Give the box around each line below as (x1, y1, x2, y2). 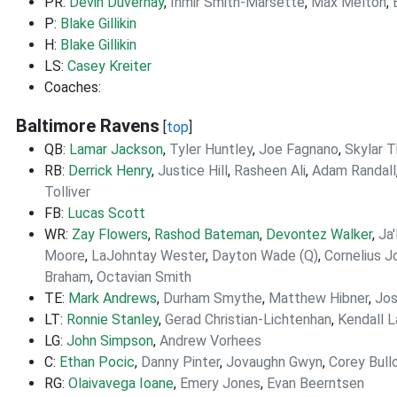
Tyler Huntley (169, 141, 253, 158)
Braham (44, 269, 90, 285)
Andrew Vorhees (160, 332, 261, 349)
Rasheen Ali (234, 162, 306, 179)
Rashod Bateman (154, 226, 260, 243)
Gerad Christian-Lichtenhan (165, 311, 331, 328)
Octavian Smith (97, 269, 191, 285)
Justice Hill (158, 162, 228, 179)
